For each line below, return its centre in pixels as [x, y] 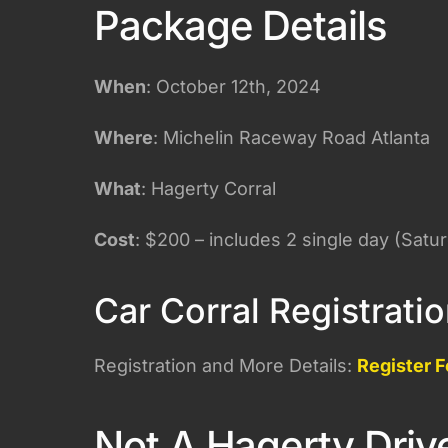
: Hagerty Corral [208, 188]
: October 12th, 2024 [233, 86]
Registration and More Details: [225, 365]
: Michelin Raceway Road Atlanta [291, 137]
